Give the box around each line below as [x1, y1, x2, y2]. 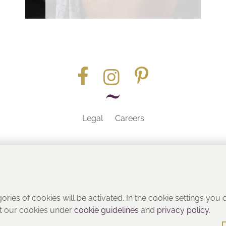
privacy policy [157, 205, 209, 215]
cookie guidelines [74, 205, 139, 215]
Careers [115, 113, 144, 123]
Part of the [89, 174, 137, 188]
